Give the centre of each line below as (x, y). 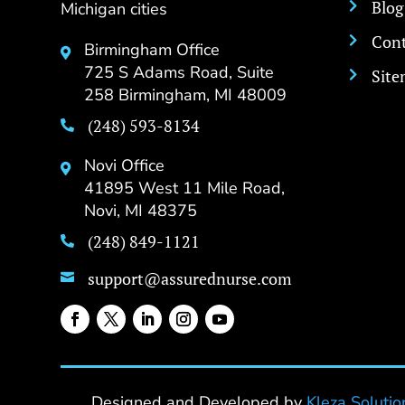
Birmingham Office (152, 49)
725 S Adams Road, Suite (179, 72)
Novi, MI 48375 (141, 210)
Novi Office (125, 165)
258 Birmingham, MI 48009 (186, 94)
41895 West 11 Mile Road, (185, 188)
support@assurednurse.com (190, 278)
